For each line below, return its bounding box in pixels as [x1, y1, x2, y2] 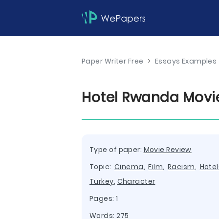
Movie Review [143, 145, 192, 154]
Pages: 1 [89, 194, 118, 203]
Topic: [89, 162, 115, 172]
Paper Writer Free [82, 56, 144, 66]
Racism [168, 162, 195, 172]
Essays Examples [154, 56, 217, 66]
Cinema [114, 162, 144, 172]
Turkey [89, 176, 114, 186]
